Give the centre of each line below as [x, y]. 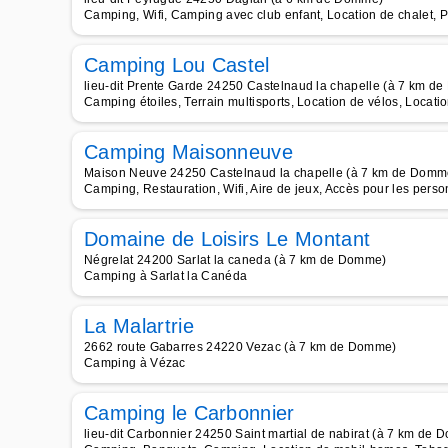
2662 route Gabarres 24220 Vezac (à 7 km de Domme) [240, 347]
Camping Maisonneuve [189, 152]
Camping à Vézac [135, 363]
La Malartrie [139, 326]
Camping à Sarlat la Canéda [166, 276]
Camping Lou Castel [177, 65]
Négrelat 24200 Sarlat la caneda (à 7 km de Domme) [235, 260]
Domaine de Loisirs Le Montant [227, 239]
